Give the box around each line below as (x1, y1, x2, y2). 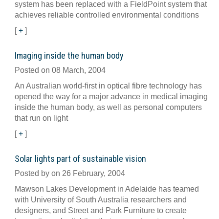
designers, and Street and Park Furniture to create (15, 206, 187, 215)
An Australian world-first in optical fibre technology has (15, 82, 202, 90)
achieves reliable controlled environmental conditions (15, 11, 199, 19)
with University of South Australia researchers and (15, 196, 187, 204)
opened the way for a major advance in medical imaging (15, 92, 208, 101)
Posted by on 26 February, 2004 (15, 169, 125, 177)
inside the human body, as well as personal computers (15, 103, 202, 111)
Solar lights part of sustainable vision (15, 153, 146, 164)
